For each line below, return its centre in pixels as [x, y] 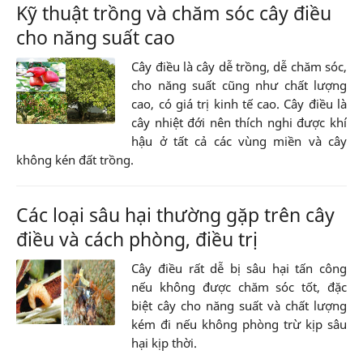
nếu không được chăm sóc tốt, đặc [239, 287]
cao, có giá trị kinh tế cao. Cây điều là [239, 104]
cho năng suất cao [96, 38]
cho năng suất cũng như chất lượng [239, 85]
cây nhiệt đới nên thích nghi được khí [239, 123]
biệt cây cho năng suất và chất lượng [239, 306]
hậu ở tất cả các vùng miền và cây [239, 141]
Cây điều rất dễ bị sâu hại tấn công [239, 269]
